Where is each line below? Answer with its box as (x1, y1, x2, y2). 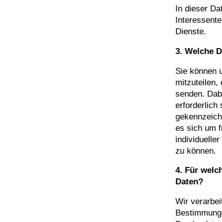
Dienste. (175, 27, 206, 37)
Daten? (175, 177, 203, 187)
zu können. (175, 146, 216, 156)
